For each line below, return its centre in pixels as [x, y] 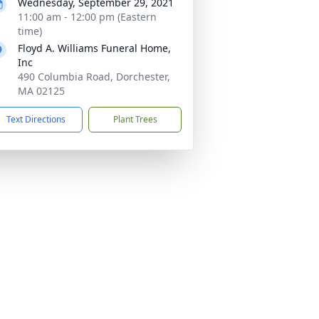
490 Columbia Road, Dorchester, [94, 77]
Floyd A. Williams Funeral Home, [94, 48]
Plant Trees [135, 119]
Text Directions [36, 119]
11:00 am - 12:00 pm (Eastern [87, 17]
